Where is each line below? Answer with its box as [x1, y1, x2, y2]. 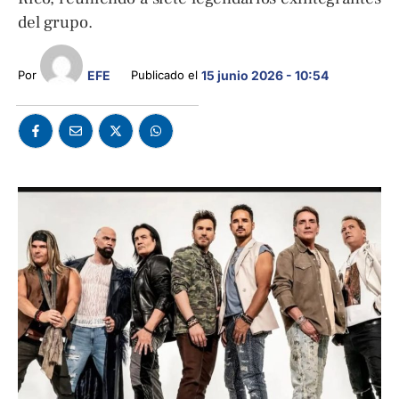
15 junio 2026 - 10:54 [200, 68, 329, 83]
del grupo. [18, 12, 93, 33]
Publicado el [130, 68, 201, 82]
